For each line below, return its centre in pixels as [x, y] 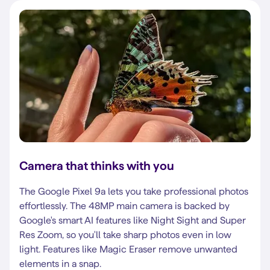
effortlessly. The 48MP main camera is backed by [124, 206]
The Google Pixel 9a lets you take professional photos [134, 191]
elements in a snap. [60, 264]
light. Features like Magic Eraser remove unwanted [128, 249]
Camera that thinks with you [97, 166]
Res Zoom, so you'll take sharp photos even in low [125, 235]
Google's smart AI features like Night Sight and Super [133, 220]
